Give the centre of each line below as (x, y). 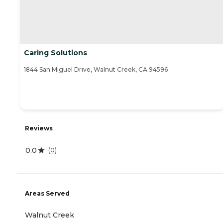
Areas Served (47, 193)
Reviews (39, 128)
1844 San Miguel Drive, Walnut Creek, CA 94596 (96, 69)
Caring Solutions (56, 53)
